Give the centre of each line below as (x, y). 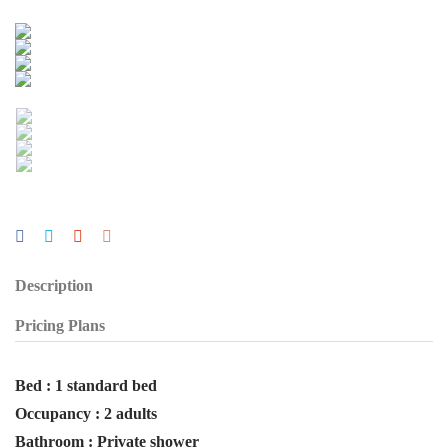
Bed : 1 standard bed (86, 385)
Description (54, 285)
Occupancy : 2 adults (86, 413)
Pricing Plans (60, 325)
